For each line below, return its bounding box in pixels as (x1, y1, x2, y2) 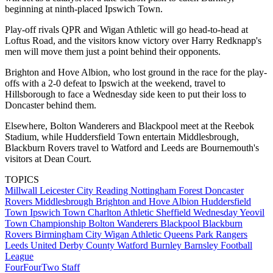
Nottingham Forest (130, 185, 205, 196)
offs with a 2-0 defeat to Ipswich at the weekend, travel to (5, 77, 225, 88)
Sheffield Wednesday (156, 207, 239, 218)
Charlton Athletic (88, 207, 156, 218)
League (5, 250, 34, 261)
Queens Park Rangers (164, 229, 247, 239)
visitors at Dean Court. (5, 153, 91, 164)
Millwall (5, 185, 40, 196)
